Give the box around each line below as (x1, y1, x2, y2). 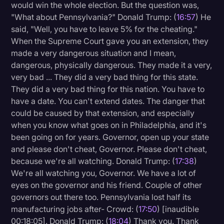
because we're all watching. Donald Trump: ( (11, 156, 175, 166)
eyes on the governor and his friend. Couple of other (11, 180, 202, 190)
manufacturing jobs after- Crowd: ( (11, 204, 139, 214)
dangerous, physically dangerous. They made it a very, (11, 60, 212, 70)
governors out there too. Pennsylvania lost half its (11, 192, 191, 202)
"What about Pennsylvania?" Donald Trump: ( (11, 12, 177, 22)
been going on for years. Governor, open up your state (11, 132, 209, 142)
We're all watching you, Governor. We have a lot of (11, 168, 196, 178)
